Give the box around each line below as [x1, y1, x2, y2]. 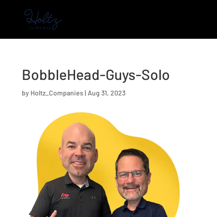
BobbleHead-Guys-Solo [21, 65, 170, 83]
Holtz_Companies [30, 89, 83, 97]
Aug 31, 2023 [87, 89, 125, 97]
